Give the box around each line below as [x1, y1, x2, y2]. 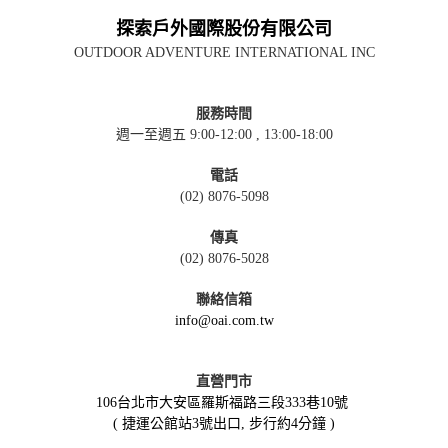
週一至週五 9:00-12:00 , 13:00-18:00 [115, 127, 333, 143]
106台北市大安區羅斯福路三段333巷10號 [96, 395, 348, 411]
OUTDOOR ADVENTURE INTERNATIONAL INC [73, 45, 375, 61]
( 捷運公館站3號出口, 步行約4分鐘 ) [113, 416, 335, 432]
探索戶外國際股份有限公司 [116, 19, 332, 40]
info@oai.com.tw [174, 313, 274, 329]
